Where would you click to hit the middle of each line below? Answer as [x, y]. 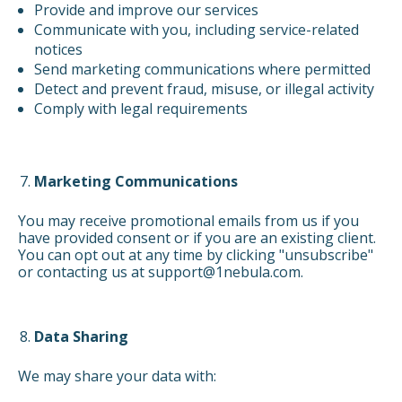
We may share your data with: [117, 376]
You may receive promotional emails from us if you [188, 221]
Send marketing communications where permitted [202, 70]
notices [58, 50]
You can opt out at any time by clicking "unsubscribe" [196, 255]
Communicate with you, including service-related [196, 30]
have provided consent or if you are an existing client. [197, 238]
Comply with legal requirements [140, 109]
